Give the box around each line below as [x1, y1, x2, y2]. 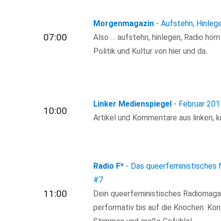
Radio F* [93, 161, 124, 171]
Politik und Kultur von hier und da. [93, 46, 208, 56]
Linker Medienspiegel [93, 99, 172, 109]
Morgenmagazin [93, 18, 154, 28]
